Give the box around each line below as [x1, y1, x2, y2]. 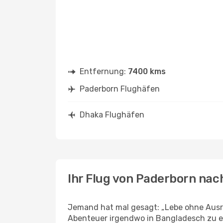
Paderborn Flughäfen [80, 84, 160, 94]
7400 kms [128, 67, 166, 76]
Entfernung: [80, 67, 128, 76]
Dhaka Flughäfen [80, 110, 144, 119]
